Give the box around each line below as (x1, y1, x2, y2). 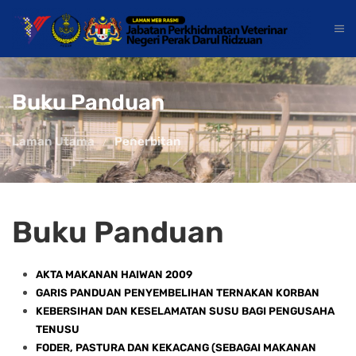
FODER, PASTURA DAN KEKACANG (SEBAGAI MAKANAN (36, 341, 316, 354)
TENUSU (36, 323, 79, 335)
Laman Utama (12, 133, 95, 149)
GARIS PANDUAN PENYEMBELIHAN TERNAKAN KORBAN (36, 286, 319, 299)
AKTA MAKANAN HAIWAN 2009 (36, 268, 192, 281)
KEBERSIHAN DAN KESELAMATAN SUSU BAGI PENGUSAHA (36, 304, 335, 317)
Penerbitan (114, 133, 181, 149)
